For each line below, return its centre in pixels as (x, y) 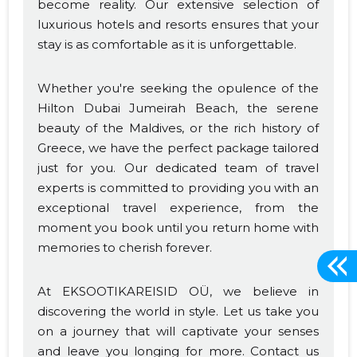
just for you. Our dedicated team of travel (178, 168)
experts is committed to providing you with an (178, 188)
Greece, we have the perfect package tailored (178, 148)
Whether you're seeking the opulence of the (178, 88)
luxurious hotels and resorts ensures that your (178, 25)
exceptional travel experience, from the (178, 208)
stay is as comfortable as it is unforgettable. (167, 45)
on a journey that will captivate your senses (178, 331)
